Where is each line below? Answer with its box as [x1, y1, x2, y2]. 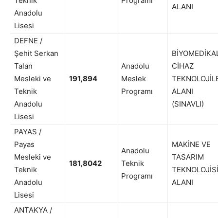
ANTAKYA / [14, 205, 52, 215]
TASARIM [172, 152, 204, 162]
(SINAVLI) [172, 99, 204, 109]
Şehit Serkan [14, 49, 58, 58]
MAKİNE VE [172, 140, 211, 149]
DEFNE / [14, 36, 42, 46]
